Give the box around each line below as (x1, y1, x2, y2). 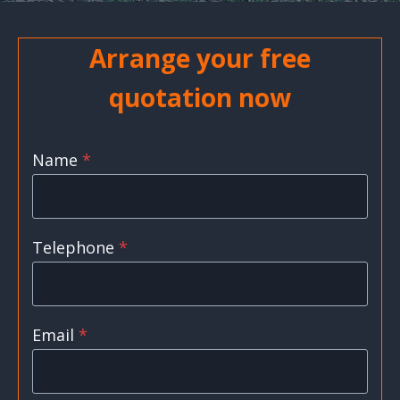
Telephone (32, 237, 114, 258)
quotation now (109, 80, 291, 114)
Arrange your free (89, 41, 311, 75)
